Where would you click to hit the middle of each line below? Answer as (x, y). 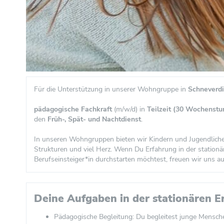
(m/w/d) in (129, 109)
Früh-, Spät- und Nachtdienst (94, 119)
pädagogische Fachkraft (73, 109)
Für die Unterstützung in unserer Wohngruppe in (111, 89)
